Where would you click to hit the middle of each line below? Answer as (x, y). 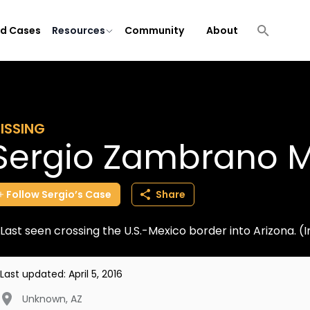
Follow (23, 194)
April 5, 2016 (95, 274)
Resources (79, 30)
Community (154, 30)
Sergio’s (62, 194)
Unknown (44, 299)
